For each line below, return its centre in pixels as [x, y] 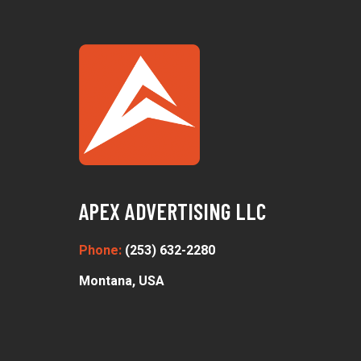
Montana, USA [122, 281]
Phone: [102, 251]
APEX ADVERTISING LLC [172, 211]
